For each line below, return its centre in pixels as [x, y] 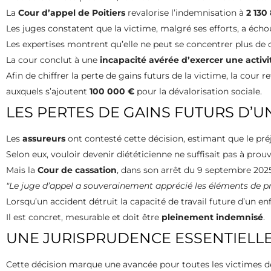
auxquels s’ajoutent [48, 91]
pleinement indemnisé [212, 217]
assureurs [44, 138]
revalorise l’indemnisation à [186, 12]
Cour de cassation [77, 170]
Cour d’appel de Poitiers [72, 12]
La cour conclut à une [53, 60]
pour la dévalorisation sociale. [198, 91]
